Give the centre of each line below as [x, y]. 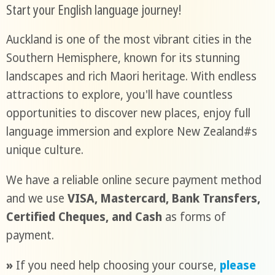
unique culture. [45, 150]
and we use [37, 199]
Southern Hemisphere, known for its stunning [123, 58]
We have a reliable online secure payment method [134, 180]
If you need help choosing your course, [116, 265]
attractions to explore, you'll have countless [119, 95]
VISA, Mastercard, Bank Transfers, [164, 199]
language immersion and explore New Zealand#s [131, 132]
